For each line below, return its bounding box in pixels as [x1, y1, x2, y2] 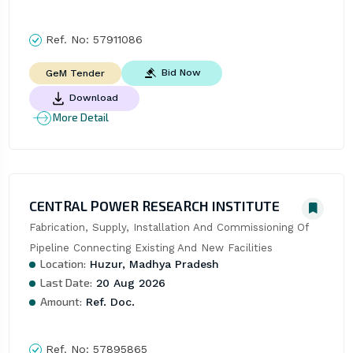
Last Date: [39, 275, 92, 289]
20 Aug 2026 [91, 276, 165, 289]
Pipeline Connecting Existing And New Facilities [28, 241, 273, 254]
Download [69, 91, 118, 103]
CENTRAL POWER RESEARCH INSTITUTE [28, 196, 280, 214]
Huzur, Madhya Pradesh [85, 257, 219, 270]
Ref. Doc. [81, 295, 135, 308]
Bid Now [161, 66, 201, 78]
